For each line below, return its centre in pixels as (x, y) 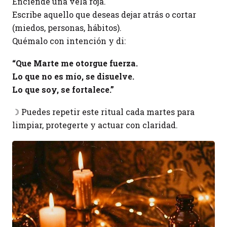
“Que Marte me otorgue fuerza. (75, 63)
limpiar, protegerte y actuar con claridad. (95, 125)
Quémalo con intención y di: (69, 41)
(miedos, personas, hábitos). (67, 28)
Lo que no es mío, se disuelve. (73, 76)
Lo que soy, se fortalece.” (63, 89)
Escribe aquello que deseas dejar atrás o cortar (104, 14)
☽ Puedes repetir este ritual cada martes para (103, 112)
